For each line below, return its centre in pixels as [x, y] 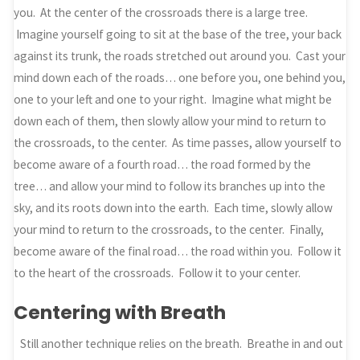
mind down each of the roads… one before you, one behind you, [180, 77]
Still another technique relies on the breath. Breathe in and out [181, 344]
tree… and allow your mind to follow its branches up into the [170, 186]
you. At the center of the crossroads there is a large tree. [161, 12]
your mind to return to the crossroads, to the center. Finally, [169, 229]
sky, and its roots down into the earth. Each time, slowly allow [174, 207]
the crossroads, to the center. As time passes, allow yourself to [178, 142]
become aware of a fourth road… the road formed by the [163, 164]
